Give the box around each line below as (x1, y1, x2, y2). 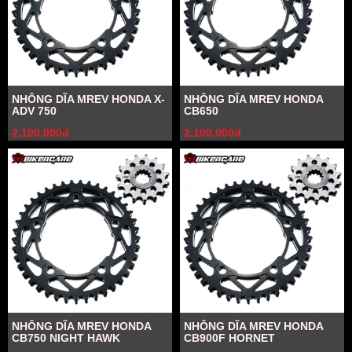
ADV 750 (12, 104, 57, 117)
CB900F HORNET (184, 332, 275, 344)
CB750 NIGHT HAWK (12, 332, 120, 344)
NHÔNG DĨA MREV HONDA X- (12, 93, 165, 105)
